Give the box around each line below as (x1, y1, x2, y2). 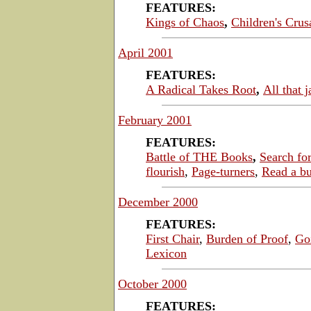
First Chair (146, 231, 199, 246)
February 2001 (118, 112, 192, 127)
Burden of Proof (206, 231, 288, 246)
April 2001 (118, 45, 173, 60)
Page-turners (192, 164, 255, 178)
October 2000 (118, 276, 187, 291)
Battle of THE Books (146, 149, 253, 164)
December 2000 (118, 194, 198, 209)
